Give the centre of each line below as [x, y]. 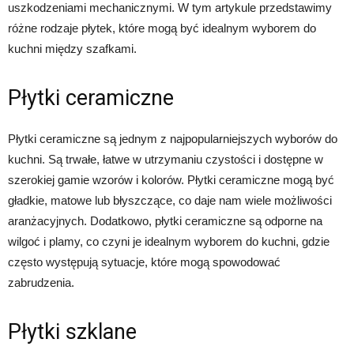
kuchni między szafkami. [72, 48]
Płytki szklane [72, 331]
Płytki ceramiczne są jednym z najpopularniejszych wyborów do [173, 138]
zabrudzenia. [41, 282]
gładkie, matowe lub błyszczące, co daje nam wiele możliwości [170, 200]
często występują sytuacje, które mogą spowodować [144, 262]
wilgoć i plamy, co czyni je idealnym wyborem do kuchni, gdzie [169, 241]
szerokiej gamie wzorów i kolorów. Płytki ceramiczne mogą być [171, 179]
